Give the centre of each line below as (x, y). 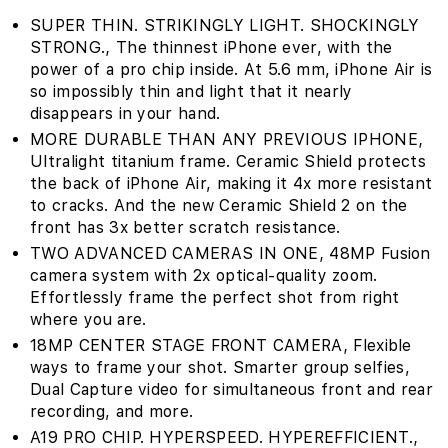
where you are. (88, 319)
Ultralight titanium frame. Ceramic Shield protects (228, 161)
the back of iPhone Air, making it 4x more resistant (231, 183)
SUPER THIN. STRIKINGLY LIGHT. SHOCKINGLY (225, 25)
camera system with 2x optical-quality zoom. (204, 275)
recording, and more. (112, 411)
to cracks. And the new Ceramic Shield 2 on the (219, 205)
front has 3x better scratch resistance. (185, 227)
